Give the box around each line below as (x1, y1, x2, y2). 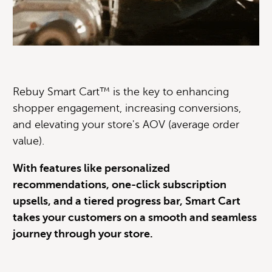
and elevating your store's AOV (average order (13, 118, 239, 131)
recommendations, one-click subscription (13, 178, 226, 191)
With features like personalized (13, 162, 170, 175)
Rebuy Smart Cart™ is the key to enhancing (13, 86, 229, 98)
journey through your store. (13, 228, 153, 240)
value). (13, 135, 44, 148)
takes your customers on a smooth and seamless (13, 211, 257, 224)
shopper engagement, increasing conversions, (13, 102, 241, 115)
